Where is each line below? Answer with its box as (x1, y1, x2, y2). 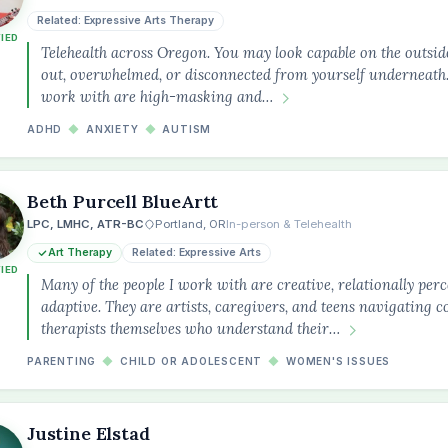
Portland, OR (155, 217, 226, 231)
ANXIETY (86, 123, 139, 135)
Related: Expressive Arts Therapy (37, 14, 214, 27)
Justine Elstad (27, 422, 150, 445)
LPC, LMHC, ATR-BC (27, 217, 144, 231)
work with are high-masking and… (41, 87, 273, 106)
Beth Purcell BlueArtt (27, 190, 219, 213)
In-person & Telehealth (226, 217, 352, 231)
